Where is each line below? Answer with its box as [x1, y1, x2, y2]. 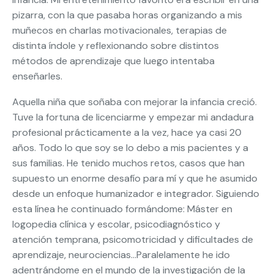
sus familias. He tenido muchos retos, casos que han [12, 156, 245, 169]
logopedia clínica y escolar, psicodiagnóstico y [12, 217, 220, 231]
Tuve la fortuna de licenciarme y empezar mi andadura [12, 110, 254, 124]
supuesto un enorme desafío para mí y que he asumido [12, 171, 257, 185]
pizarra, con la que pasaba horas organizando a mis [12, 8, 242, 21]
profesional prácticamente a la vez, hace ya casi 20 [12, 125, 242, 139]
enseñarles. [12, 69, 62, 83]
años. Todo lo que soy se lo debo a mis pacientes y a [12, 141, 248, 154]
